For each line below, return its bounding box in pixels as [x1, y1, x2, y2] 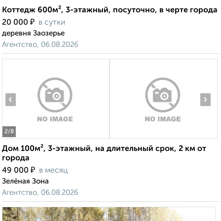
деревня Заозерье [2, 30, 65, 37]
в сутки [38, 19, 65, 27]
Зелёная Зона [2, 178, 49, 185]
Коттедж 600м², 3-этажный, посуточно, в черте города [2, 6, 218, 15]
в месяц [39, 167, 68, 175]
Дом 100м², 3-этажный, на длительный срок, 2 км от [2, 145, 206, 153]
